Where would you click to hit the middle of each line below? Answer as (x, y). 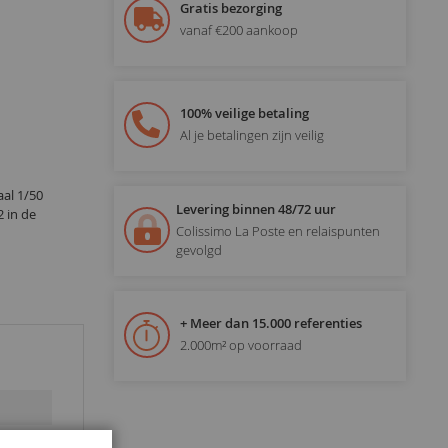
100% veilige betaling (244, 113)
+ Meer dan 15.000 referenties (270, 323)
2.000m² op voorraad (240, 345)
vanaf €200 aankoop (238, 30)
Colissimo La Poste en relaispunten (277, 230)
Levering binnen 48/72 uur (255, 208)
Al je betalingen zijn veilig (251, 135)
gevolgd (198, 249)
